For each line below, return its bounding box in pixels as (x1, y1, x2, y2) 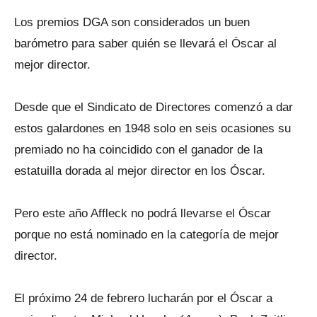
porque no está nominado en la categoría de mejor (14, 228, 279, 241)
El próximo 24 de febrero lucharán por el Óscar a (14, 292, 272, 305)
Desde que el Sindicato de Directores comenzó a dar (14, 100, 293, 114)
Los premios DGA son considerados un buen (14, 16, 250, 29)
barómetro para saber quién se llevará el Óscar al (14, 37, 277, 50)
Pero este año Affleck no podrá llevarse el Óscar (14, 207, 271, 220)
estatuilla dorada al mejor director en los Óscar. (14, 164, 265, 178)
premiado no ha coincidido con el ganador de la (14, 143, 263, 156)
